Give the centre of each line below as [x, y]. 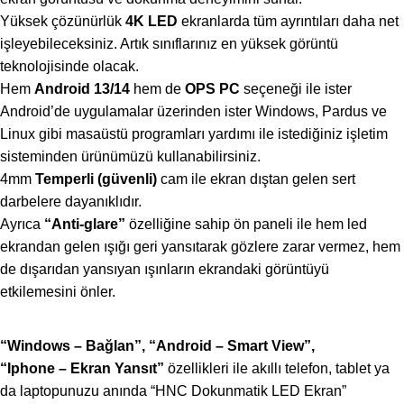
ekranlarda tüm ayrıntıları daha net [288, 22]
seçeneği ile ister [296, 89]
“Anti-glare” [85, 225]
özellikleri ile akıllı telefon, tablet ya [277, 369]
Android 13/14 [82, 89]
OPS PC [212, 89]
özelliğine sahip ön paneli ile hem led [246, 225]
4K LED [151, 22]
